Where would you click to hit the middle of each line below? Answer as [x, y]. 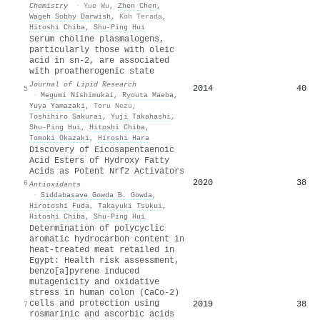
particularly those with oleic [102, 50]
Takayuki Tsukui [130, 205]
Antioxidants [55, 184]
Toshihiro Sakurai [66, 116]
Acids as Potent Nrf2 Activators [107, 171]
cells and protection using [94, 303]
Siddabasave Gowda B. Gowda [96, 195]
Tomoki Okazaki [59, 137]
